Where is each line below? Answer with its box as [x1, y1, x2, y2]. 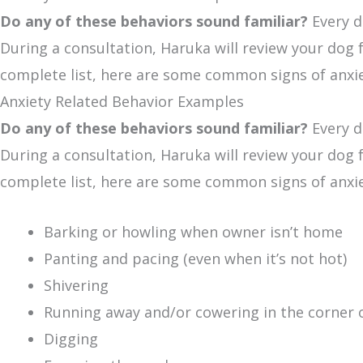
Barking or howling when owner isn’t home [44, 221, 343, 241]
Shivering [44, 275, 109, 295]
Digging [44, 328, 98, 348]
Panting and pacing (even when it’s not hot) [44, 248, 347, 268]
